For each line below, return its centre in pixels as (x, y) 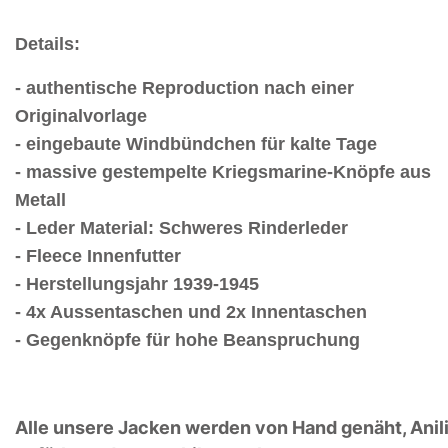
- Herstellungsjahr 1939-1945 (137, 283)
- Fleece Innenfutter (98, 255)
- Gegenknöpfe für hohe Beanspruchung (187, 339)
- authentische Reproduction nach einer (184, 87)
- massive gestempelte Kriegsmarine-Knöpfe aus (223, 171)
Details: (47, 43)
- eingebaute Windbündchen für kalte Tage (196, 143)
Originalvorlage (83, 115)
